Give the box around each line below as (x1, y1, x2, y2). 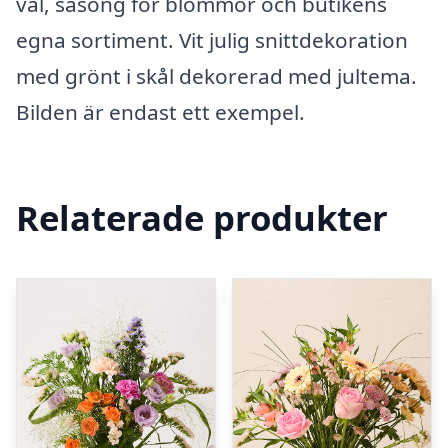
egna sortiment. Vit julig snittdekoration (16, 26, 408, 54)
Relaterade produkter (16, 193, 388, 241)
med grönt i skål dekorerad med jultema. (16, 62, 417, 90)
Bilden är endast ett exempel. (16, 98, 305, 126)
